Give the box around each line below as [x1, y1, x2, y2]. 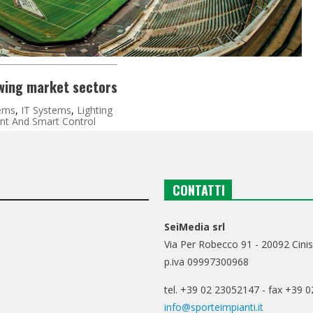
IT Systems [21, 103, 71, 117]
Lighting [77, 103, 112, 117]
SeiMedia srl [164, 219, 226, 233]
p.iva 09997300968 [164, 254, 249, 268]
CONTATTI [173, 180, 226, 199]
